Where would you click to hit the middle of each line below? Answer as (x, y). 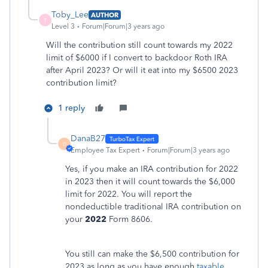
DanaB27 (88, 138)
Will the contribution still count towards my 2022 (139, 45)
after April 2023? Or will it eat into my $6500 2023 (142, 70)
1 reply (71, 108)
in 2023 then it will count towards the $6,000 (150, 182)
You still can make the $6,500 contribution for (152, 254)
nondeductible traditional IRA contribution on (153, 207)
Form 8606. (130, 219)
